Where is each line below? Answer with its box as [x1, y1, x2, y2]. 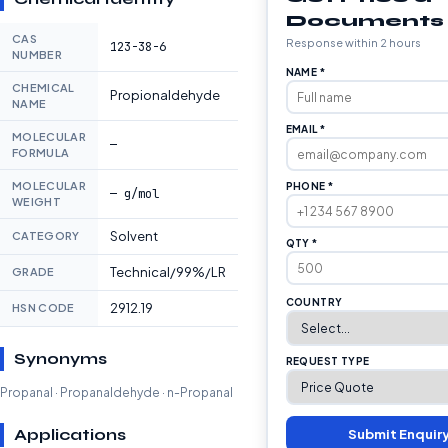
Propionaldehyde [110, 87, 220, 103]
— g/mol [110, 186, 159, 202]
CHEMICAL [12, 81, 75, 94]
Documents [285, 11, 444, 30]
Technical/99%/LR [110, 264, 226, 280]
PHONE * [285, 180, 334, 192]
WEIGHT [12, 195, 61, 208]
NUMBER [12, 48, 62, 61]
